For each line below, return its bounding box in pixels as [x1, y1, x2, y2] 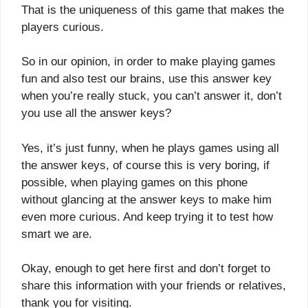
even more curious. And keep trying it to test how [21, 210, 273, 223]
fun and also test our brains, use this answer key [21, 72, 272, 86]
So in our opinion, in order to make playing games [21, 55, 276, 69]
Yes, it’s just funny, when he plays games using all [21, 141, 279, 155]
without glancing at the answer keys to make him [21, 192, 272, 206]
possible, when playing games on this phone [21, 175, 247, 189]
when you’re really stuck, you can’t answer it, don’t [21, 89, 282, 103]
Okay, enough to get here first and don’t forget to [21, 262, 270, 276]
